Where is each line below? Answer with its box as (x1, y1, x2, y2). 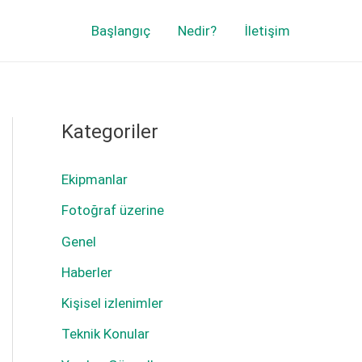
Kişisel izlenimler (61, 295, 163, 311)
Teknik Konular (61, 326, 149, 343)
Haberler (61, 263, 112, 280)
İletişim (244, 22, 290, 39)
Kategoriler (61, 120, 158, 143)
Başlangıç (91, 22, 150, 39)
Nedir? (178, 22, 217, 39)
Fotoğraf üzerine (61, 202, 164, 219)
